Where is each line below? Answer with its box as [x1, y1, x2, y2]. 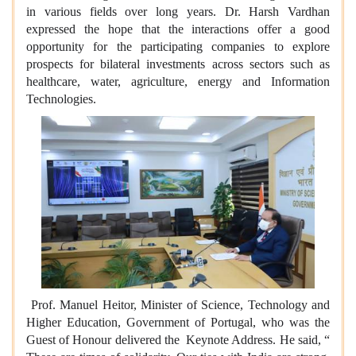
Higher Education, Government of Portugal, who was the [26, 315, 330, 330]
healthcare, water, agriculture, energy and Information [26, 74, 330, 88]
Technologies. [26, 91, 96, 106]
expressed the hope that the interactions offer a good [26, 21, 330, 36]
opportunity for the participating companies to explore [26, 39, 330, 53]
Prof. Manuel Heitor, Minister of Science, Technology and [26, 298, 330, 312]
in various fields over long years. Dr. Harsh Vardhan [26, 4, 330, 18]
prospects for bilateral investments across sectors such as [26, 56, 330, 71]
